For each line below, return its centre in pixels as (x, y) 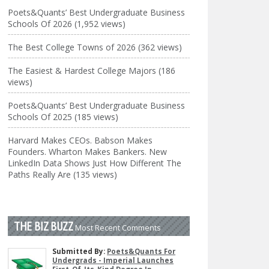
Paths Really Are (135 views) (63, 174)
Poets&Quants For (141, 251)
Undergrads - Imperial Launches (113, 260)
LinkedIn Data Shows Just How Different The (95, 163)
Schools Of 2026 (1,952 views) (67, 24)
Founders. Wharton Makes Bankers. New (88, 152)
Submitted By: (80, 251)
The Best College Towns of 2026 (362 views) (95, 47)
